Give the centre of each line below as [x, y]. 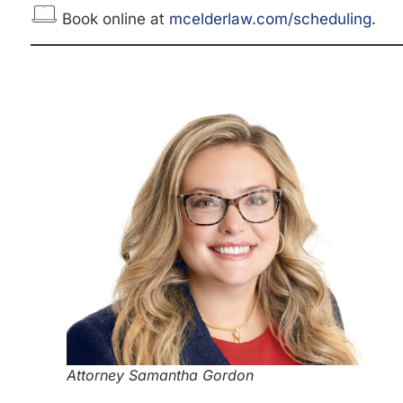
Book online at [113, 19]
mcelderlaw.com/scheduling [270, 19]
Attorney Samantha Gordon [160, 375]
